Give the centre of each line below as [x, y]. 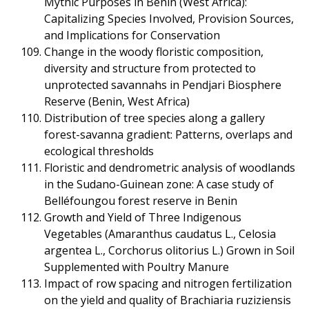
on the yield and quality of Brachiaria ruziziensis [167, 300]
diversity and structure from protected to [150, 68]
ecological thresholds [99, 151]
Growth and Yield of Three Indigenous [142, 217]
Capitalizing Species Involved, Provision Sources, [169, 18]
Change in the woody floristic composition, [153, 51]
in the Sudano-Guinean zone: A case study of [159, 184]
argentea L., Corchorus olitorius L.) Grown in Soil [169, 250]
